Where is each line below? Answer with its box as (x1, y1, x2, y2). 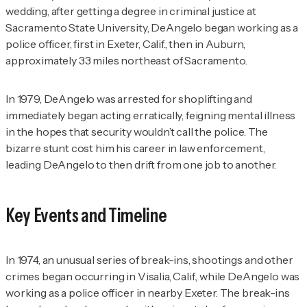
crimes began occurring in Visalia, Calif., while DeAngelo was (5, 269, 300, 283)
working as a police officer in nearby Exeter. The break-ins (5, 285, 290, 299)
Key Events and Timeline (5, 203, 167, 227)
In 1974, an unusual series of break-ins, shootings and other (5, 252, 293, 267)
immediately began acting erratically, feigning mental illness (5, 108, 296, 122)
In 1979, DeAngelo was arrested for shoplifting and (5, 91, 252, 106)
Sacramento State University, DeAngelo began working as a (5, 20, 299, 34)
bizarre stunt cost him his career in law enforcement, (5, 140, 265, 155)
